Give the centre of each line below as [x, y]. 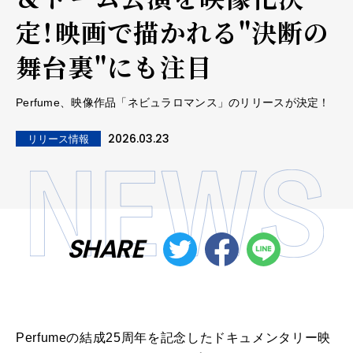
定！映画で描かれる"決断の [173, 31]
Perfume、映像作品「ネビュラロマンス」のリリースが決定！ [173, 102]
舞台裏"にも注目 [114, 66]
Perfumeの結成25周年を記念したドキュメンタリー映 [173, 337]
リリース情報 [58, 139]
